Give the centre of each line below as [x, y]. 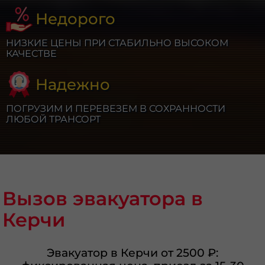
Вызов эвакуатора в [102, 198]
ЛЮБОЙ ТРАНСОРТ [54, 119]
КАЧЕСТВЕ [32, 54]
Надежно [73, 84]
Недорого [76, 18]
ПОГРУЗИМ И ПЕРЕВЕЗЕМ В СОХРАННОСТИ [116, 109]
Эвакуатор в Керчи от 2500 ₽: [132, 253]
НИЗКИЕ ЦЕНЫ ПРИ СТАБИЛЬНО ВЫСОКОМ [117, 43]
